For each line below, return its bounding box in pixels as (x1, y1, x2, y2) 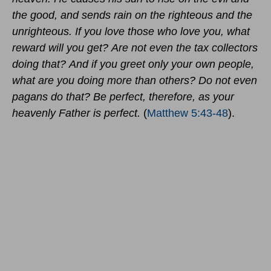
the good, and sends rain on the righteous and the (12, 9, 252, 22)
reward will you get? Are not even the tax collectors (12, 42, 258, 54)
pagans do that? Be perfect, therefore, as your (12, 91, 234, 103)
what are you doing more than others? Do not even (12, 74, 257, 87)
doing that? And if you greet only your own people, (12, 58, 254, 71)
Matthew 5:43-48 (147, 107, 228, 120)
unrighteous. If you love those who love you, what (12, 25, 250, 38)
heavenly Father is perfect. (12, 107, 140, 120)
